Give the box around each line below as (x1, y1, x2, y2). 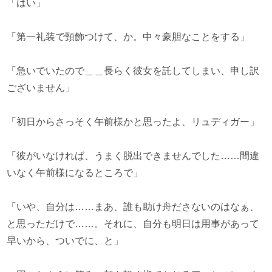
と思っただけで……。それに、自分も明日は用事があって (7, 219, 260, 229)
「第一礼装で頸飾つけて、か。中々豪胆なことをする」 (7, 32, 250, 42)
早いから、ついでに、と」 (7, 236, 124, 246)
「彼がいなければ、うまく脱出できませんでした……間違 (7, 151, 260, 161)
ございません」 (7, 83, 75, 93)
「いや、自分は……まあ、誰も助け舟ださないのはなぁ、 (7, 202, 260, 212)
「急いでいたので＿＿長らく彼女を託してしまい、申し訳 (7, 66, 260, 76)
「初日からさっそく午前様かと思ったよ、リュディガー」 (7, 117, 260, 127)
